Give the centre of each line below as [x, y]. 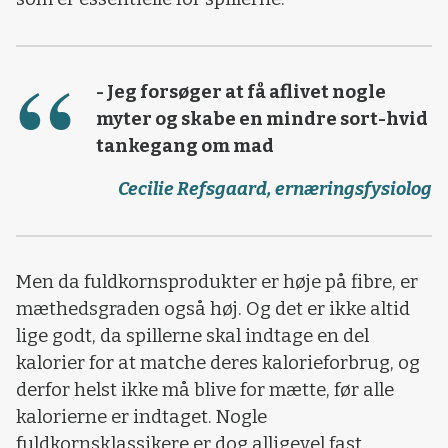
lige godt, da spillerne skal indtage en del [192, 336]
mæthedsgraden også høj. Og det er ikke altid [213, 309]
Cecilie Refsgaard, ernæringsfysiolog [275, 189]
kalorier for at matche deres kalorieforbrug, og [218, 363]
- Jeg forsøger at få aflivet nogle [241, 92]
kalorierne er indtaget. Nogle [141, 417]
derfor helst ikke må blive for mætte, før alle [205, 390]
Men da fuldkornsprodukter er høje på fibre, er [217, 282]
